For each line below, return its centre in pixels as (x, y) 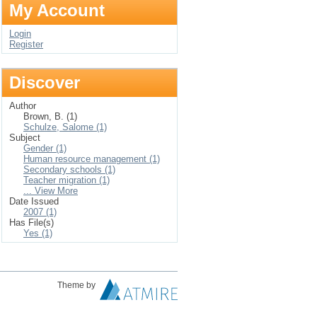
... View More (51, 191)
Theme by (77, 285)
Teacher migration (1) (67, 180)
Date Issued (34, 201)
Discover (45, 82)
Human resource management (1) (92, 159)
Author (23, 106)
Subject (25, 138)
